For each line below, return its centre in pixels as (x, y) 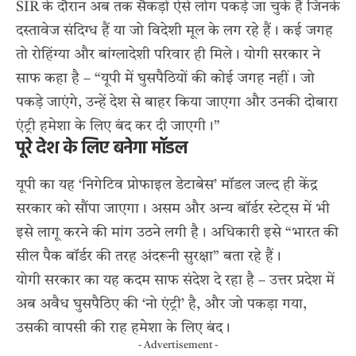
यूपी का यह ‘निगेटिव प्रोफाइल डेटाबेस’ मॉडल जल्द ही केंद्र (166, 186)
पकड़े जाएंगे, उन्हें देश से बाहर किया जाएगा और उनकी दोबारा (177, 103)
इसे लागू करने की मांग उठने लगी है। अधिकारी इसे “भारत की (177, 233)
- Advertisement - (178, 346)
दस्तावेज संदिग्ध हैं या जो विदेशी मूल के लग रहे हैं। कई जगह (174, 31)
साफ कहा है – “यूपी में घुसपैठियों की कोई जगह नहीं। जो (165, 79)
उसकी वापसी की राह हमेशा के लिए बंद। (123, 329)
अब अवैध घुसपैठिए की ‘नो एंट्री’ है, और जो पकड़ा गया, (161, 305)
